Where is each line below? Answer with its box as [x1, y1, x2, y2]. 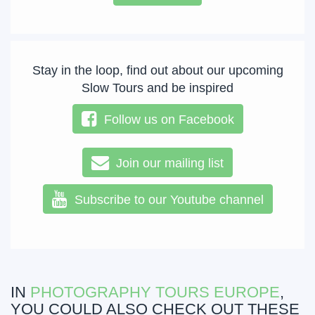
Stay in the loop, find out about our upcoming [32, 63, 283, 77]
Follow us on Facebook [96, 112, 234, 127]
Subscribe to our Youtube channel [67, 193, 264, 207]
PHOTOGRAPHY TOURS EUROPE [30, 283, 280, 301]
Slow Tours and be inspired [82, 81, 233, 95]
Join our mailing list [109, 156, 224, 170]
